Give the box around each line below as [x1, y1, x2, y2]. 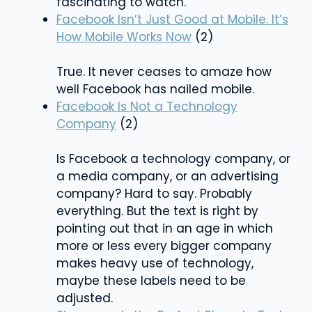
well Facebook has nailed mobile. [56, 80, 254, 97]
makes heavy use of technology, [56, 254, 253, 272]
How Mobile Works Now [56, 28, 192, 45]
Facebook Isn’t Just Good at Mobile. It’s [56, 10, 288, 28]
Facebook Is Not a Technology [56, 97, 237, 115]
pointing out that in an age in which [56, 219, 273, 237]
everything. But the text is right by [56, 202, 258, 219]
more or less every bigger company [56, 237, 272, 254]
